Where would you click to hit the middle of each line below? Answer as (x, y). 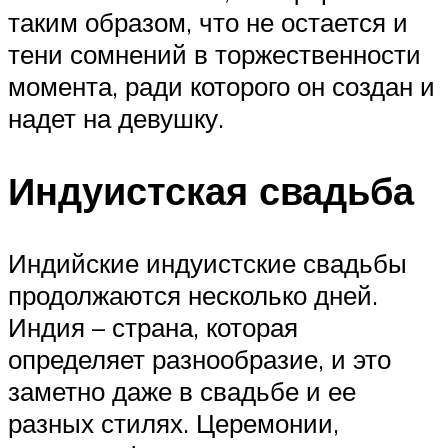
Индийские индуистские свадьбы (207, 262)
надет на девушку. (116, 118)
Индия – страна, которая (153, 326)
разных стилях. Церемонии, (173, 422)
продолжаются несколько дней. (193, 294)
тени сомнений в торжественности (214, 54)
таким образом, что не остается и (208, 22)
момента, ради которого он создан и (221, 86)
